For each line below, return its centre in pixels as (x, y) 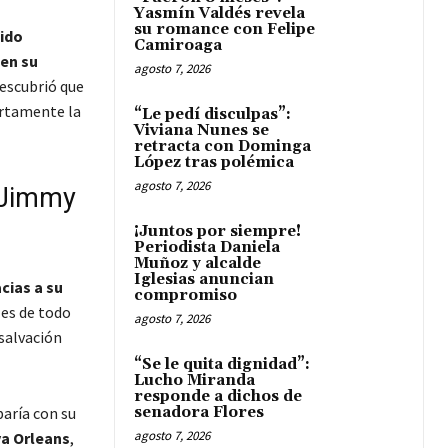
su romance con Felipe (224, 29)
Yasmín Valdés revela (219, 13)
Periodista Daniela (207, 247)
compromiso (185, 295)
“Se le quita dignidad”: (222, 364)
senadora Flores (199, 412)
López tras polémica (214, 162)
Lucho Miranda (194, 380)
